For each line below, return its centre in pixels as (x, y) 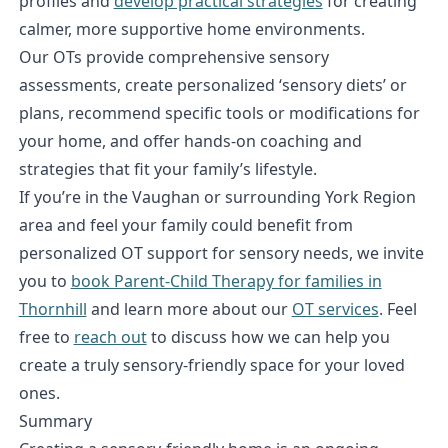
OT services (335, 308)
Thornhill (52, 308)
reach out (110, 336)
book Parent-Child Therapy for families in (226, 280)
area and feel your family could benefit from (185, 224)
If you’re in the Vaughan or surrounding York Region (217, 196)
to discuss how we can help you (268, 336)
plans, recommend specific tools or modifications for (219, 112)
